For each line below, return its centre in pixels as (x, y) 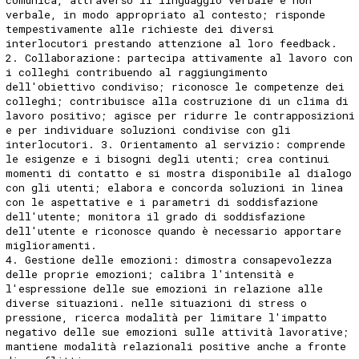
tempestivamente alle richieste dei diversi (140, 28)
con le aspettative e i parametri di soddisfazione (162, 202)
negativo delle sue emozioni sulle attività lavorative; (178, 331)
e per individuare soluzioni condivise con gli (149, 129)
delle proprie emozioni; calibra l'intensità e (150, 274)
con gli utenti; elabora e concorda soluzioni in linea (175, 187)
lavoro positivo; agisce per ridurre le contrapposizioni (181, 115)
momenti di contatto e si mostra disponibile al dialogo (179, 173)
